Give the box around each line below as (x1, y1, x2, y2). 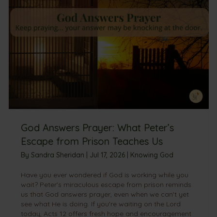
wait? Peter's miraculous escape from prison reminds (20, 180, 191, 189)
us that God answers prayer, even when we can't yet (20, 190, 189, 199)
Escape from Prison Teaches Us (20, 135, 163, 147)
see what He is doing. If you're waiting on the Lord (20, 200, 181, 208)
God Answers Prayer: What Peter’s (20, 122, 174, 134)
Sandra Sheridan (31, 151, 86, 159)
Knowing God (130, 151, 173, 159)
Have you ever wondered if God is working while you (20, 170, 188, 179)
